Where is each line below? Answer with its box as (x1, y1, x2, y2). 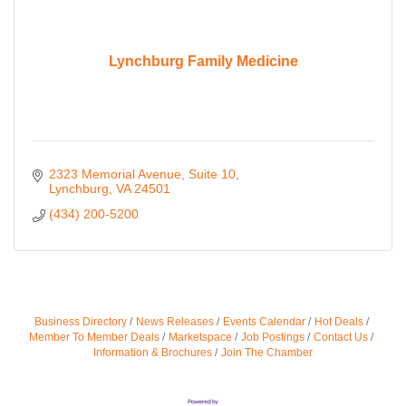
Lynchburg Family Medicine (108, 53, 298, 69)
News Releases (135, 315, 214, 329)
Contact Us (314, 331, 368, 344)
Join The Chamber (221, 346, 313, 360)
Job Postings (241, 331, 304, 344)
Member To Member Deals (29, 331, 159, 344)
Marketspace (169, 331, 232, 344)
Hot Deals (314, 315, 363, 329)
